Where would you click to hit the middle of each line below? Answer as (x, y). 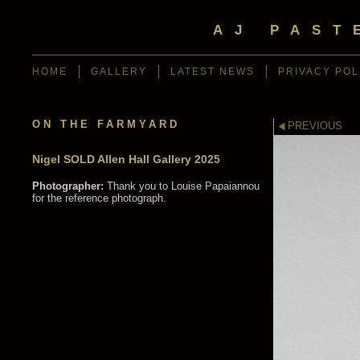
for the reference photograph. (99, 198)
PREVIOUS (315, 126)
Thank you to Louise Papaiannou (182, 186)
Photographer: (68, 186)
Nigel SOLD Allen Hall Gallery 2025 (126, 159)
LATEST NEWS (213, 72)
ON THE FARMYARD (106, 124)
